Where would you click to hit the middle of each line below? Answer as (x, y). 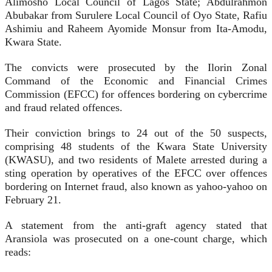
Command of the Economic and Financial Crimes (136, 81)
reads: (18, 252)
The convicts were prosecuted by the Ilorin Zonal (136, 68)
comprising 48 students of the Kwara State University (136, 147)
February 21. (33, 200)
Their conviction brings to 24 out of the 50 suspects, (136, 133)
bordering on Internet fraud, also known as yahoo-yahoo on (136, 187)
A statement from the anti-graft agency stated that (136, 226)
